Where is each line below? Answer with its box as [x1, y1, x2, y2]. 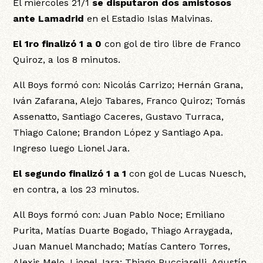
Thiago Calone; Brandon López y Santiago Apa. [13, 127, 224, 139]
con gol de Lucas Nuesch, [126, 168, 247, 180]
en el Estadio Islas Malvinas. [84, 13, 213, 25]
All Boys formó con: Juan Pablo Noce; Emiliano [13, 209, 225, 221]
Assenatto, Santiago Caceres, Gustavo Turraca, [13, 111, 224, 123]
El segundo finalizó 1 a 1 [13, 168, 127, 180]
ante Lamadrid [13, 13, 85, 25]
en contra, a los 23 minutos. [13, 184, 140, 195]
